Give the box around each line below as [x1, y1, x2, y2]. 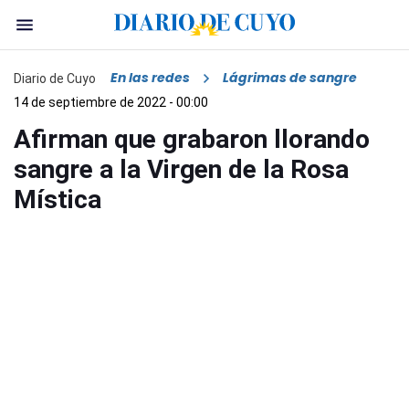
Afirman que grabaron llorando [14, 124, 370, 155]
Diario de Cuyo [14, 70, 96, 86]
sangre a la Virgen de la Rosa [14, 154, 349, 185]
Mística [14, 184, 101, 215]
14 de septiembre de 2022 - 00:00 [14, 95, 208, 110]
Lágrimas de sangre [223, 68, 357, 88]
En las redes [110, 68, 190, 88]
